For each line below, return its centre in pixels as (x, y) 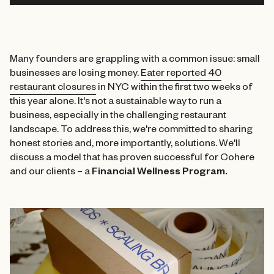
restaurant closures (53, 89)
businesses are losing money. (75, 75)
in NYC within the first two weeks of (174, 89)
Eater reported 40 (181, 75)
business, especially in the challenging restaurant (118, 117)
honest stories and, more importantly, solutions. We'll (125, 145)
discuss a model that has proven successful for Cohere (132, 159)
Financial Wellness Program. (160, 173)
